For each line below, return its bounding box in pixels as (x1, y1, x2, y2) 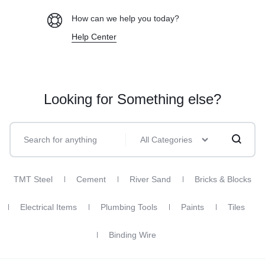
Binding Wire (109, 230, 156, 240)
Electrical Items (20, 202, 77, 212)
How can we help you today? (72, 13, 179, 23)
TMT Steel (14, 174, 53, 184)
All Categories (140, 134, 192, 144)
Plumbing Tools (101, 202, 157, 212)
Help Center (72, 31, 117, 41)
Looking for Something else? (44, 91, 221, 107)
